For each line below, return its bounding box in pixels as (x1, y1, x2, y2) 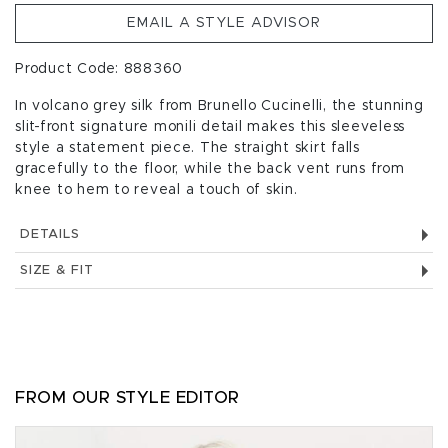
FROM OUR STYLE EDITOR (15, 389, 240, 406)
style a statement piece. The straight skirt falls (15, 141, 360, 155)
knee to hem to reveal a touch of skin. (15, 183, 298, 197)
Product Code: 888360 (15, 62, 183, 76)
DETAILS (20, 228, 80, 241)
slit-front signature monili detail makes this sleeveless (15, 120, 405, 134)
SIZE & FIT (20, 264, 94, 277)
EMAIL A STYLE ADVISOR (127, 16, 321, 30)
